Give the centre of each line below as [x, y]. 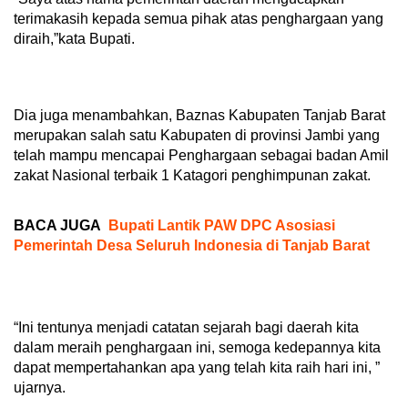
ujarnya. [40, 388]
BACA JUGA [57, 226]
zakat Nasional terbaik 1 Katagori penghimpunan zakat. [192, 176]
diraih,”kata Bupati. [74, 39]
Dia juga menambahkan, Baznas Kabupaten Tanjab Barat [199, 116]
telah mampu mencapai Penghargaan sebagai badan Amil [201, 156]
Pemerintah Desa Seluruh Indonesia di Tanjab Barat [192, 246]
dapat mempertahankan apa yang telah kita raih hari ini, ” [197, 368]
